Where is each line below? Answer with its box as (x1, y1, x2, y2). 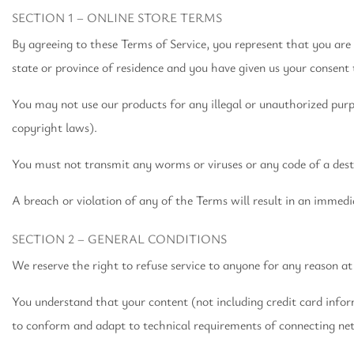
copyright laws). (12, 119, 97, 136)
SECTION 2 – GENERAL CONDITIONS (12, 230, 227, 247)
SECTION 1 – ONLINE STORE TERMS (12, 9, 222, 26)
